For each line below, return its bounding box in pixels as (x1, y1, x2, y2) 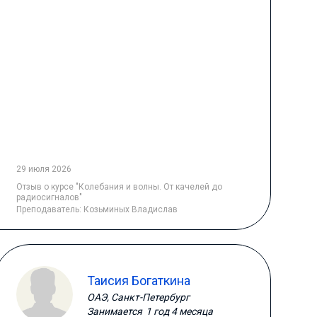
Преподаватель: (16, 204, 83, 214)
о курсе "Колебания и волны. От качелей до (43, 182, 222, 192)
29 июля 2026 (16, 164, 71, 174)
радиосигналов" (16, 192, 82, 202)
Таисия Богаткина (86, 272, 190, 288)
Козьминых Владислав (83, 204, 178, 214)
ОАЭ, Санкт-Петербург (86, 291, 190, 303)
